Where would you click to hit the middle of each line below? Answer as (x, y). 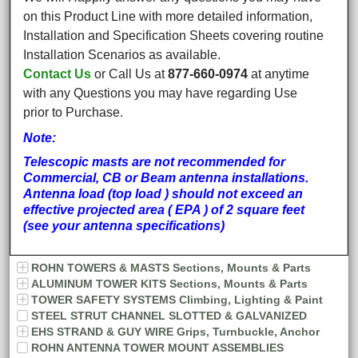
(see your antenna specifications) (124, 225)
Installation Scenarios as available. (122, 54)
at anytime (279, 74)
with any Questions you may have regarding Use (161, 93)
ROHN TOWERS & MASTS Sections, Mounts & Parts (171, 267)
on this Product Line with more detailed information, (168, 16)
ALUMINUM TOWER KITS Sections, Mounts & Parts (169, 283)
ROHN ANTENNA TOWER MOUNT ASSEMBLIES (157, 347)
